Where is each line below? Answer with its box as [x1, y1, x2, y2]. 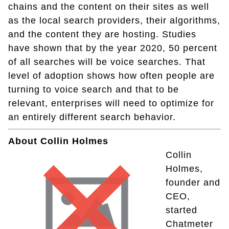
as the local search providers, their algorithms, [8, 15, 220, 26]
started [166, 204, 197, 215]
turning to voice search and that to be [8, 84, 179, 95]
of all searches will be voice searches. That [8, 56, 205, 67]
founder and [166, 177, 220, 188]
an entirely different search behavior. [8, 111, 176, 122]
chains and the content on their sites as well [8, 1, 209, 12]
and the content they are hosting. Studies [8, 29, 196, 39]
